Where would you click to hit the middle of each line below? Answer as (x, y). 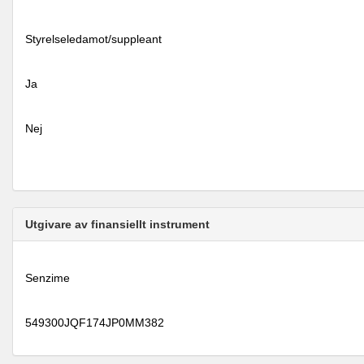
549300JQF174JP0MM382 (95, 323)
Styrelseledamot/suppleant (93, 39)
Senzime (48, 278)
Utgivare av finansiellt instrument (117, 224)
